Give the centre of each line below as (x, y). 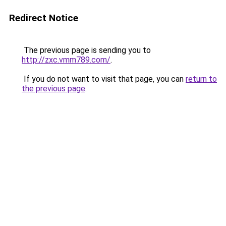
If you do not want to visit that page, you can (104, 79)
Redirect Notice (44, 18)
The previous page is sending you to (86, 50)
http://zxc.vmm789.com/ (66, 60)
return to (201, 79)
